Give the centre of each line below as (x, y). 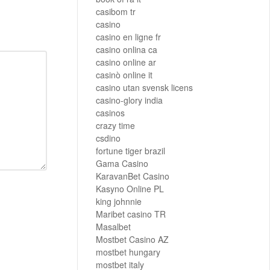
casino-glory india (129, 100)
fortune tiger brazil (130, 151)
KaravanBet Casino (133, 176)
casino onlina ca (127, 50)
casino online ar (126, 62)
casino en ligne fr (128, 37)
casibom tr (116, 12)
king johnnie (119, 202)
